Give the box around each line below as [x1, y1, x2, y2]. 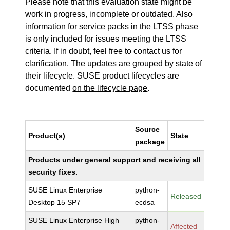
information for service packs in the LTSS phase [25, 22, 199, 31]
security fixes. [28, 168, 78, 176]
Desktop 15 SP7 [28, 198, 81, 206]
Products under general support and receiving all [28, 156, 201, 164]
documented [25, 84, 73, 92]
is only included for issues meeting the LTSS [25, 34, 187, 43]
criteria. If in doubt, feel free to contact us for [25, 47, 182, 55]
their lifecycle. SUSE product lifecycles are [25, 71, 180, 80]
